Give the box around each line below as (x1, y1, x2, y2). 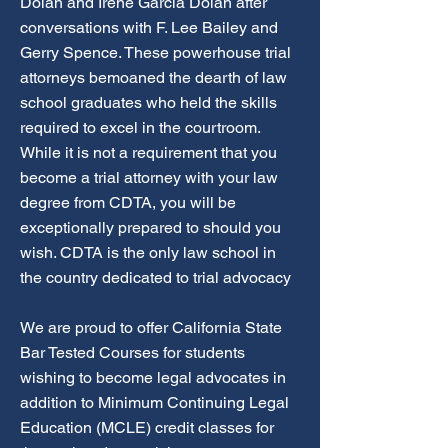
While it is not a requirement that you (20, 143, 277, 162)
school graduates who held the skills (20, 93, 277, 112)
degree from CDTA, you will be (20, 193, 236, 212)
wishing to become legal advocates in (20, 368, 286, 387)
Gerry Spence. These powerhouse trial (20, 43, 291, 62)
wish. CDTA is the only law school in (20, 243, 276, 262)
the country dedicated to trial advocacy (20, 268, 291, 287)
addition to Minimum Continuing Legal (20, 393, 289, 412)
